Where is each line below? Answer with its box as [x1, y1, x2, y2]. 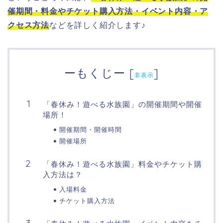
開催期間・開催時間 [59, 125, 122, 133]
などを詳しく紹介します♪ [49, 19, 146, 30]
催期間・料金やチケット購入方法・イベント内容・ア [7, 5, 209, 16]
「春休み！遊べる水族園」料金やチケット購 [43, 159, 202, 169]
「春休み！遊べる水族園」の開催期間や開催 [43, 99, 202, 109]
